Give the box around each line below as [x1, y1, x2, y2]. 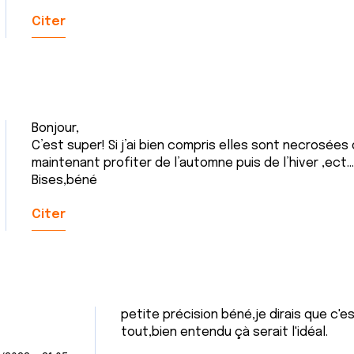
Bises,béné [32, 174, 97, 187]
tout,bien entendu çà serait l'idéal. [120, 326, 328, 339]
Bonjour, [32, 122, 79, 135]
